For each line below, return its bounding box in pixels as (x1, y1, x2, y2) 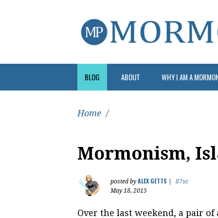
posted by (110, 178, 138, 185)
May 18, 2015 (110, 187, 147, 194)
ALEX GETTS (138, 176, 167, 185)
